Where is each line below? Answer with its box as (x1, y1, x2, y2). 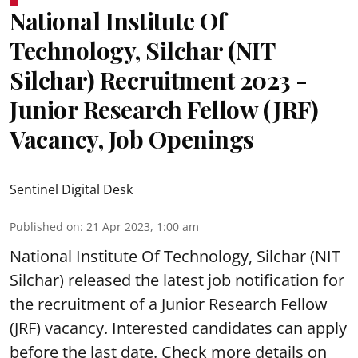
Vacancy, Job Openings (10, 122, 254, 155)
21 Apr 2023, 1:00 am (86, 218, 199, 234)
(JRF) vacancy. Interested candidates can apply (10, 316, 347, 339)
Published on (10, 218, 80, 234)
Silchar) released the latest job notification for (10, 268, 344, 291)
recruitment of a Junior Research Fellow (38, 292, 328, 315)
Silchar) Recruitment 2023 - (10, 63, 308, 96)
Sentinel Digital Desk (10, 180, 133, 198)
